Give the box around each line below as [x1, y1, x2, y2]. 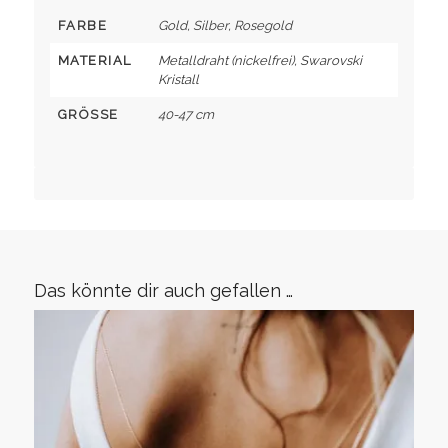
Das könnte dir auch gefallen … [33, 280, 293, 302]
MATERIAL [57, 53, 132, 69]
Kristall [157, 72, 199, 88]
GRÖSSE [57, 107, 110, 123]
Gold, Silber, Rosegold [157, 18, 292, 34]
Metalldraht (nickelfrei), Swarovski [157, 53, 362, 69]
